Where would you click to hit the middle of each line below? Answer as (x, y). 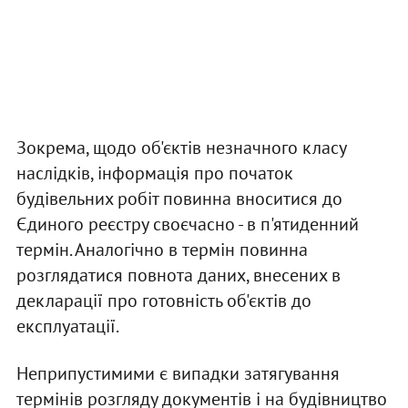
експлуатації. (67, 326)
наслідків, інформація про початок (154, 173)
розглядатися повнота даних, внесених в (178, 275)
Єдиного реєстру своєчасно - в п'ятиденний (187, 224)
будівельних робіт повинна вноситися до (179, 199)
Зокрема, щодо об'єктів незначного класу (181, 148)
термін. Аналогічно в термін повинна (162, 250)
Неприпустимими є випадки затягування (178, 374)
